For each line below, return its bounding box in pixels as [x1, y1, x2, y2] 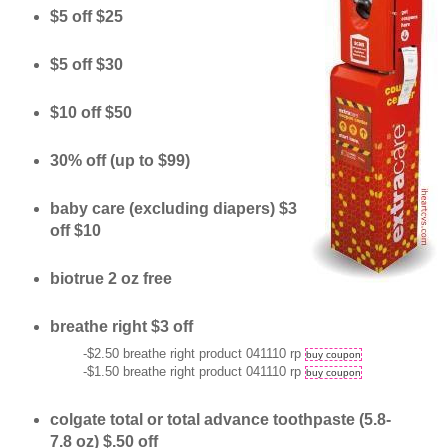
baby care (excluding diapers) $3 [49, 200, 297, 217]
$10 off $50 [49, 104, 132, 122]
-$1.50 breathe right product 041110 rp [82, 363, 305, 379]
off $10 [49, 222, 101, 239]
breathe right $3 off [49, 317, 193, 335]
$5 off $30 [49, 56, 123, 74]
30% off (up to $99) [49, 152, 190, 170]
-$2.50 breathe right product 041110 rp [82, 345, 305, 361]
